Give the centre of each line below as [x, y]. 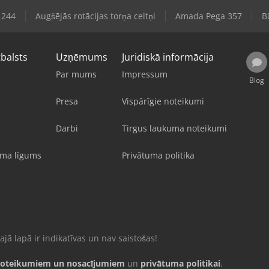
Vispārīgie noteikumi [163, 101]
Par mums [76, 74]
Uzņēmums [82, 57]
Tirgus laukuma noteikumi [174, 128]
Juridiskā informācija [168, 57]
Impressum [145, 74]
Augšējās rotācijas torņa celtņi [95, 16]
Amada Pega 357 [208, 16]
